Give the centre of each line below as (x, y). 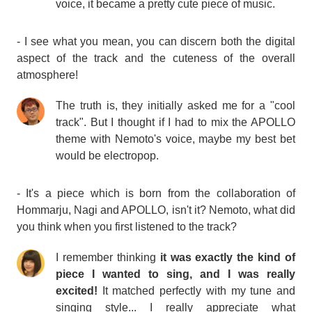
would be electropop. (107, 155)
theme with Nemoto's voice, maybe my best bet (175, 139)
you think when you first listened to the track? (127, 226)
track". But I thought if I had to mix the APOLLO (175, 122)
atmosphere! (47, 75)
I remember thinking (108, 257)
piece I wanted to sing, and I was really (175, 274)
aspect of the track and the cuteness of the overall (156, 58)
